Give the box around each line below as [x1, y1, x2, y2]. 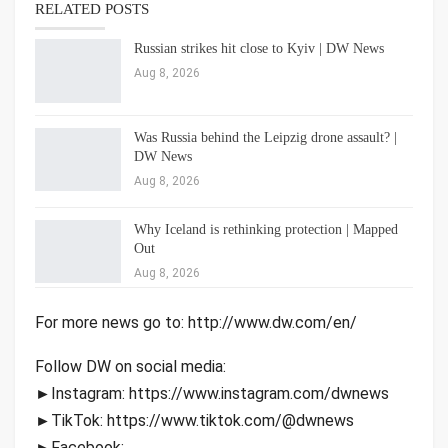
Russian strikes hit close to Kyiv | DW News [134, 41, 384, 56]
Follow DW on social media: [35, 356, 226, 376]
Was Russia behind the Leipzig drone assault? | [134, 129, 397, 145]
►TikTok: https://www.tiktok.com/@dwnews [35, 410, 354, 430]
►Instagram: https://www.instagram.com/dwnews [35, 383, 389, 403]
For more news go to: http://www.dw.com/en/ [35, 312, 357, 332]
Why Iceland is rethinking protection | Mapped [134, 221, 398, 237]
